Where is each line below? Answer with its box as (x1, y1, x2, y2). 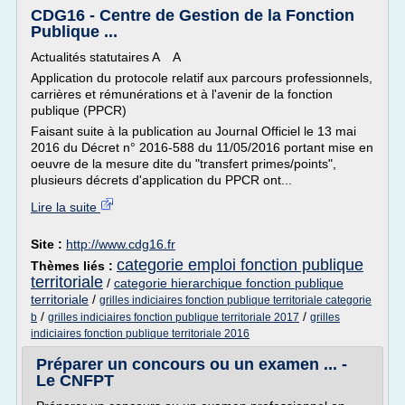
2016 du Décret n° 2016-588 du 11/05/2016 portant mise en (31, 140, 373, 155)
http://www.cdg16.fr (66, 237, 175, 251)
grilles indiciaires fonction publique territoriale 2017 (48, 311, 299, 324)
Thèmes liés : (31, 259, 117, 273)
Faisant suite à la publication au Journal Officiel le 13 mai (31, 124, 356, 138)
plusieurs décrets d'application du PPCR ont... (31, 173, 292, 187)
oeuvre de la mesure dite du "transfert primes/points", (31, 156, 336, 171)
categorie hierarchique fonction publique (114, 276, 344, 290)
